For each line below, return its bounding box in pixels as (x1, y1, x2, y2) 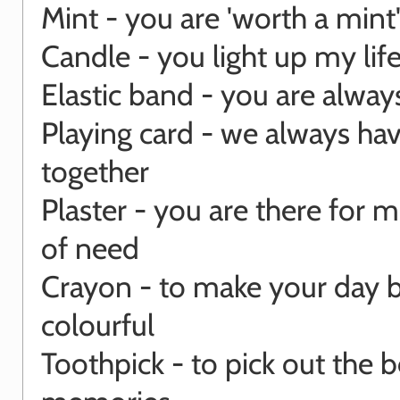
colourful (41, 305, 154, 343)
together (41, 152, 149, 189)
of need (41, 229, 139, 266)
